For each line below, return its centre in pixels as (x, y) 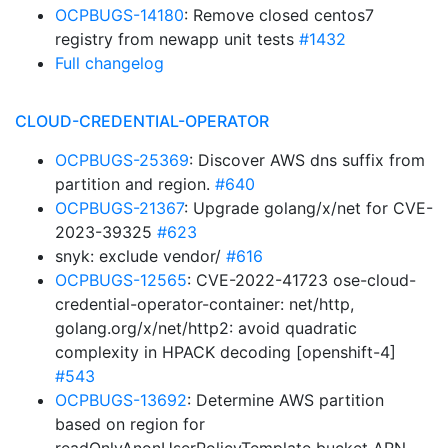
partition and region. (135, 184)
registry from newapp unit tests (177, 39)
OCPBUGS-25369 (122, 160)
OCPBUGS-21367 (119, 208)
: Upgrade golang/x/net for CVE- (308, 208)
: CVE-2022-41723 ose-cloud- (301, 280)
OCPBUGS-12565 (121, 280)
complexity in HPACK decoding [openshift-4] (225, 352)
